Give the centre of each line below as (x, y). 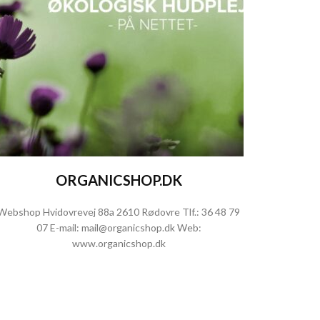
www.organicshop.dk (119, 243)
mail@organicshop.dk (128, 227)
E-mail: (64, 227)
